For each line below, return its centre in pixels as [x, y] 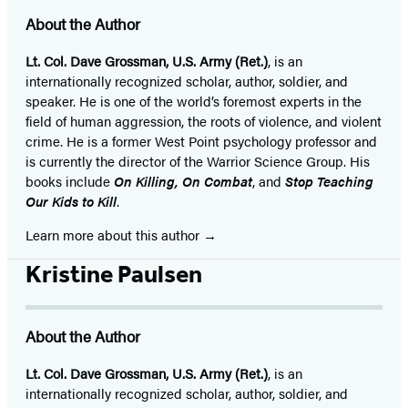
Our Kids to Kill [71, 201]
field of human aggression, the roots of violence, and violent [204, 121]
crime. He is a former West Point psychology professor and [201, 141]
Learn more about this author [114, 235]
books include [70, 181]
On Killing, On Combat [183, 181]
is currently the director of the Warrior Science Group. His [198, 161]
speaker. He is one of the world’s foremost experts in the [194, 101]
